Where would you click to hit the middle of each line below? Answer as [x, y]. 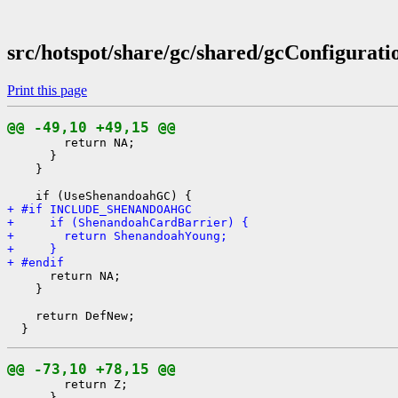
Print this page [47, 90]
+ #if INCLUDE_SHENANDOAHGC [99, 209]
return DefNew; [71, 315]
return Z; [68, 384]
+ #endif [36, 262]
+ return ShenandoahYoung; [117, 235]
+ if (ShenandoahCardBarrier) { [128, 222]
